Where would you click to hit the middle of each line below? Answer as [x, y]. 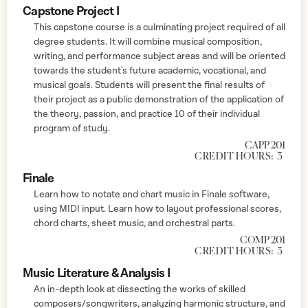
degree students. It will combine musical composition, [148, 42]
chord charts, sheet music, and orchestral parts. [134, 223]
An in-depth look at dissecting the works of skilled [140, 289]
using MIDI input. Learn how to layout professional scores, [157, 209]
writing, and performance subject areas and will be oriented [159, 56]
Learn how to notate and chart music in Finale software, [152, 194]
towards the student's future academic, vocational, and [150, 70]
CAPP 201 [265, 145]
